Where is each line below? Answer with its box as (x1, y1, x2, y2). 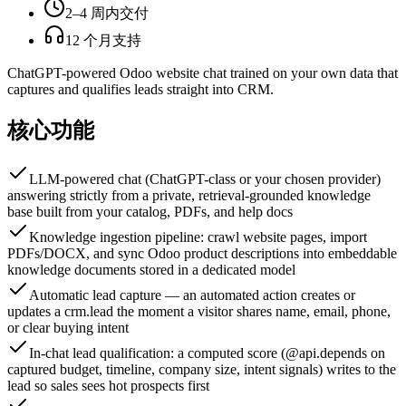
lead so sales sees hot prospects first (7, 378, 209, 394)
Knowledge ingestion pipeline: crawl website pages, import (29, 229, 367, 246)
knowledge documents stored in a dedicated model (7, 262, 295, 278)
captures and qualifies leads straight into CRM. (7, 81, 274, 97)
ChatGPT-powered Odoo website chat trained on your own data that (7, 64, 398, 81)
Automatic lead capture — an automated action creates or (29, 287, 355, 304)
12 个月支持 (65, 32, 141, 48)
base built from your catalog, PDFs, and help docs (7, 204, 293, 220)
